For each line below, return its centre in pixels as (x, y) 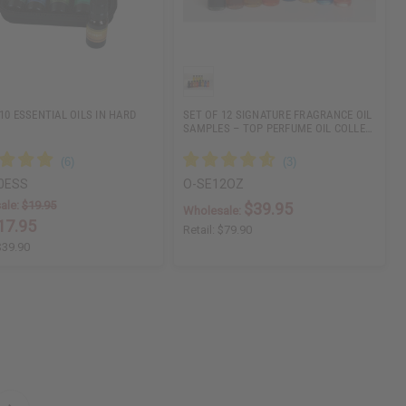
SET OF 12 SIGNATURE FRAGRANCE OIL (278, 115)
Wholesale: (214, 211)
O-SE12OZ (214, 184)
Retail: (201, 230)
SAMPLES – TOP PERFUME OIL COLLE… (278, 129)
